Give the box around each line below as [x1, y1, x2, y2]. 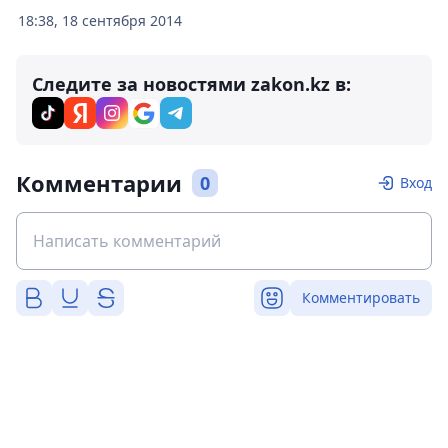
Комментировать [302, 288, 420, 308]
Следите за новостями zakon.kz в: [32, 72, 351, 97]
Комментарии [16, 168, 182, 199]
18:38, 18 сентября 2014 [18, 11, 182, 31]
